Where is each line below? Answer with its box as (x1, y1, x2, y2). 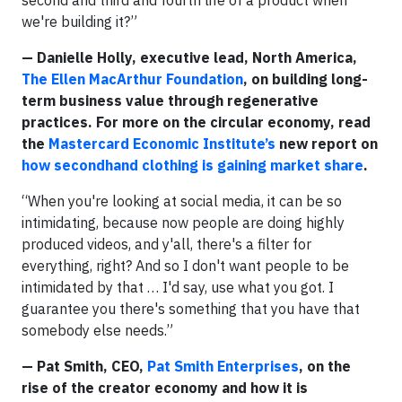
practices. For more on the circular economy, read (22, 112, 371, 131)
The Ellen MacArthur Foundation (22, 69, 243, 88)
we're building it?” (22, 12, 137, 31)
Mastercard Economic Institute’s (48, 134, 275, 153)
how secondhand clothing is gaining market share (22, 155, 363, 174)
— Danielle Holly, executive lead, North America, (22, 48, 357, 66)
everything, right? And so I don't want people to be (22, 256, 349, 275)
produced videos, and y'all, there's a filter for (22, 234, 311, 253)
